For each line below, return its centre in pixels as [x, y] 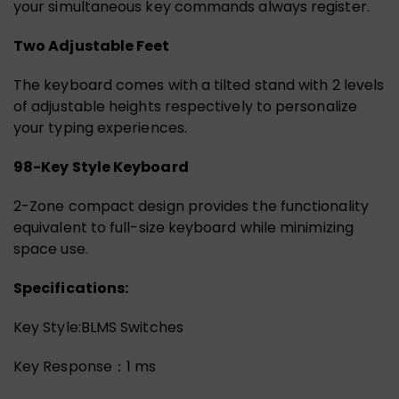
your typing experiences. [100, 127]
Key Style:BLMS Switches [98, 327]
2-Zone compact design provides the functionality [191, 206]
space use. [51, 248]
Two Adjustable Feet [92, 45]
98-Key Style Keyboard [101, 167]
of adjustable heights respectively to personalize [185, 106]
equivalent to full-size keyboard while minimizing [183, 227]
